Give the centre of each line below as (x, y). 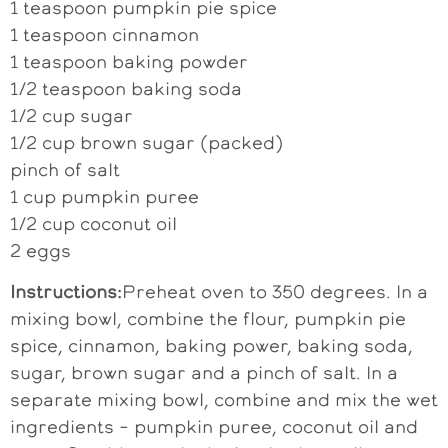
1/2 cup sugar (71, 115)
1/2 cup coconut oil (93, 223)
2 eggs (40, 250)
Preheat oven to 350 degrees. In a (275, 292)
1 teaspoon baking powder (129, 61)
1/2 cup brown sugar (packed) (146, 142)
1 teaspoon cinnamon (104, 34)
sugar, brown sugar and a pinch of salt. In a (204, 373)
